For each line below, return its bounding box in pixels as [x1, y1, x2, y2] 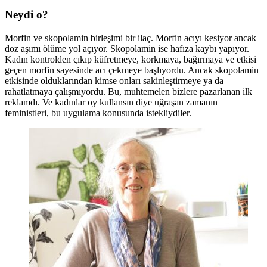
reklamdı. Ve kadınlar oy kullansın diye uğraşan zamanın [5, 97, 218, 107]
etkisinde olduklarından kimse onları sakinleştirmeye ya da [5, 75, 223, 86]
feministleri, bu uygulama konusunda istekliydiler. [5, 107, 191, 118]
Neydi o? [5, 8, 48, 21]
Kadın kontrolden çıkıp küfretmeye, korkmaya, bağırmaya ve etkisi [5, 54, 256, 64]
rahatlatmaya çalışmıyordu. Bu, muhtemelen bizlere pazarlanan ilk [5, 86, 252, 97]
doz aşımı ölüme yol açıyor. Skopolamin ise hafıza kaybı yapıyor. [5, 43, 249, 54]
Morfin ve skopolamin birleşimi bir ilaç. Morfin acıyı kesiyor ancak [5, 32, 256, 43]
